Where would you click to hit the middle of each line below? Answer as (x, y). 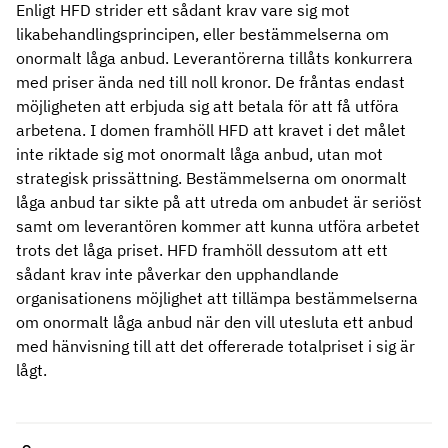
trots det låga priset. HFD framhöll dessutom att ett (202, 250)
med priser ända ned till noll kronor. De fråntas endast (210, 82)
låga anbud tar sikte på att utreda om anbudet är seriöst (219, 202)
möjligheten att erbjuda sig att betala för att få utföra (207, 106)
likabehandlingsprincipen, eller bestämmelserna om (202, 34)
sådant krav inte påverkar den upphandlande (177, 274)
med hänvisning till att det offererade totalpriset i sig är (215, 346)
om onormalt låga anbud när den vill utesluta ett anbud (214, 322)
